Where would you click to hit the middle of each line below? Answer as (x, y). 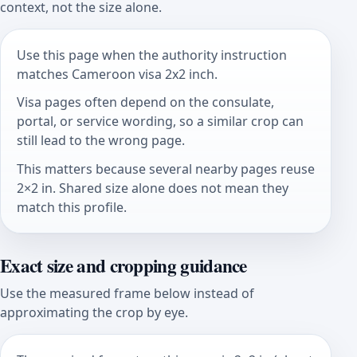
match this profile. (72, 207)
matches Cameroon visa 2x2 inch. (117, 74)
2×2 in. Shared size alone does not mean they (153, 188)
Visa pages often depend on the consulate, (145, 102)
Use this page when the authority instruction (152, 55)
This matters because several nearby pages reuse (166, 169)
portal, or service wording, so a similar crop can (160, 122)
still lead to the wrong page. (101, 141)
